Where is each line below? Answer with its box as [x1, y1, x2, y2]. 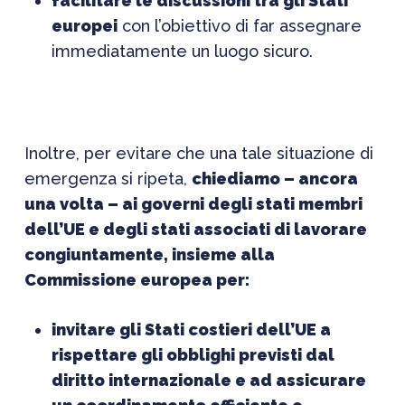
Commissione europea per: [24, 270, 250, 289]
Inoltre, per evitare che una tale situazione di [24, 144, 373, 163]
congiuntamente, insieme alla [24, 245, 275, 264]
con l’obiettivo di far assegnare [117, 16, 362, 35]
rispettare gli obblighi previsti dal [51, 345, 334, 364]
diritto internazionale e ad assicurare [51, 371, 366, 390]
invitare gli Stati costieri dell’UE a [51, 320, 331, 339]
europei [51, 16, 118, 35]
